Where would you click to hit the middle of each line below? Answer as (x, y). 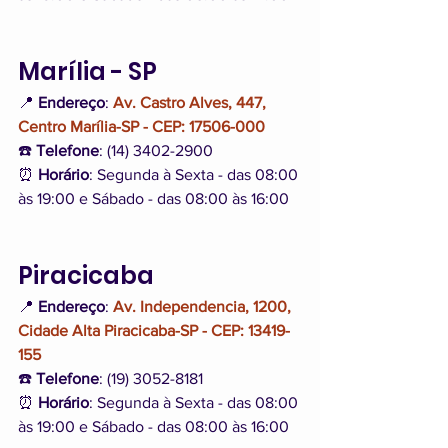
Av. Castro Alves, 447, (191, 103)
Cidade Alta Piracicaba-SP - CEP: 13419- (154, 331)
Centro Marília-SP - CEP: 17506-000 (141, 127)
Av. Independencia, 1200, (204, 307)
